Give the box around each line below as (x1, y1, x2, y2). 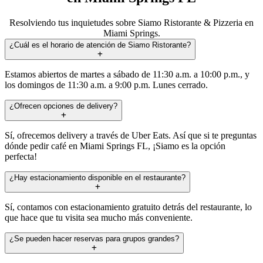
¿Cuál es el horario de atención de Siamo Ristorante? (9, 40, 191, 49)
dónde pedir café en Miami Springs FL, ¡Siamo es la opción (5, 140, 225, 151)
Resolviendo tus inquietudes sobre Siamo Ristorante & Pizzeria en (9, 17, 254, 28)
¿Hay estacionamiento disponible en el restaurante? (9, 173, 186, 182)
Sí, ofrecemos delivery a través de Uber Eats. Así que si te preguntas (5, 130, 257, 140)
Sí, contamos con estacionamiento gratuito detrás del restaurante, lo (5, 201, 252, 212)
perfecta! (5, 151, 37, 161)
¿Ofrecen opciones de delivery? (9, 101, 117, 110)
